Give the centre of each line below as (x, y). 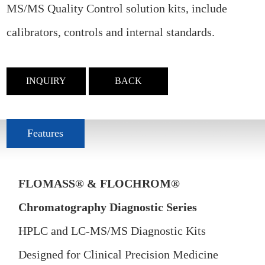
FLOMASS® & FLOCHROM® (99, 184)
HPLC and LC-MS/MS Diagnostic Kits (112, 231)
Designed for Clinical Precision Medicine (119, 255)
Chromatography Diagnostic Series (108, 207)
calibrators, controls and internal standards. (111, 32)
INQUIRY (46, 81)
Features (46, 133)
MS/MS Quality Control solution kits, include (117, 8)
